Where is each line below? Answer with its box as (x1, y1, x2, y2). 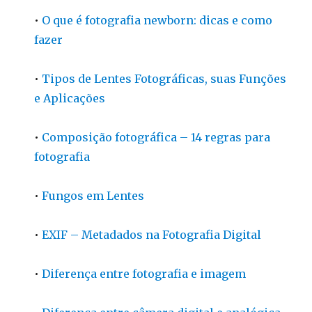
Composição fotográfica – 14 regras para (42, 130, 271, 144)
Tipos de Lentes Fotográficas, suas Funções (42, 72, 287, 86)
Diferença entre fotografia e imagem (42, 267, 247, 281)
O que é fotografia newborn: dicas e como (42, 13, 273, 27)
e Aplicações (34, 91, 106, 105)
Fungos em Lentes (42, 189, 145, 203)
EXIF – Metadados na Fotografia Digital (42, 228, 262, 242)
